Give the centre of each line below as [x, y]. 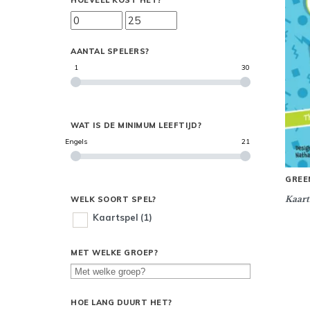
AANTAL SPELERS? [110, 51]
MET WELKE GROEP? [114, 253]
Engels [76, 142]
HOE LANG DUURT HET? [121, 302]
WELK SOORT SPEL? [113, 199]
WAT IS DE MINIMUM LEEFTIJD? [136, 125]
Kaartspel [116, 217]
